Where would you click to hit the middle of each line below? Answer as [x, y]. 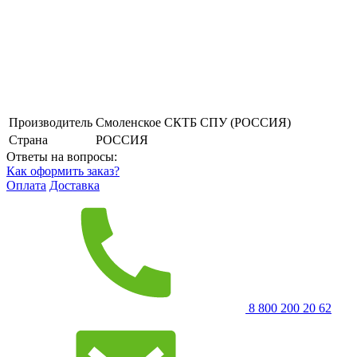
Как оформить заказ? [63, 171]
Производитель [51, 122]
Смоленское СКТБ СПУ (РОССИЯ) [193, 122]
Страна [28, 139]
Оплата [26, 185]
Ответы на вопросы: [62, 156]
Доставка [75, 185]
